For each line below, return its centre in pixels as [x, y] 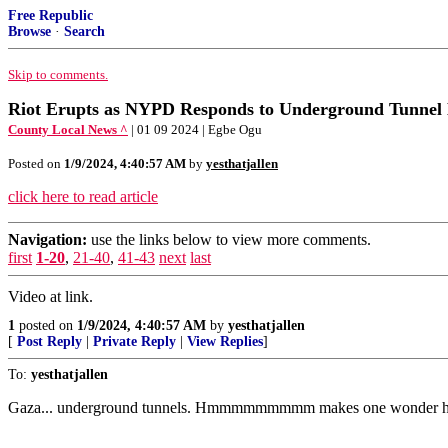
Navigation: [47, 239]
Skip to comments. [58, 74]
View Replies [225, 341]
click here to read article [83, 196]
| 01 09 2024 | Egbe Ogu [196, 129]
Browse [29, 31]
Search [84, 31]
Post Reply [49, 341]
